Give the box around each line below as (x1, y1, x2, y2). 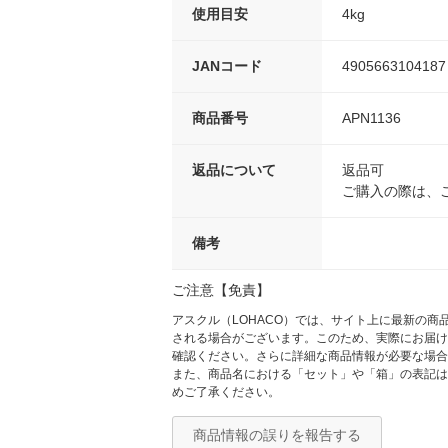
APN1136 (342, 110, 401, 127)
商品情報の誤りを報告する (193, 427, 361, 444)
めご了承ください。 (172, 385, 280, 400)
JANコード (192, 58, 262, 75)
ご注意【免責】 (172, 282, 270, 299)
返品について (192, 162, 276, 179)
